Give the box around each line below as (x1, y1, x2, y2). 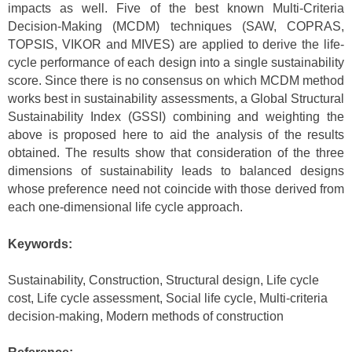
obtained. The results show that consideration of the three (8, 146, 344, 160)
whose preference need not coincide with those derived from (8, 182, 344, 196)
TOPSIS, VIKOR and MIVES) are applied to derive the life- (8, 38, 344, 52)
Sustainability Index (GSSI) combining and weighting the (8, 110, 344, 124)
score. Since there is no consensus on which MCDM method (8, 74, 344, 88)
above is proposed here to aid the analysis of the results (8, 128, 344, 142)
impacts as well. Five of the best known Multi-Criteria (8, 2, 344, 16)
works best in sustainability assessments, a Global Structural (8, 92, 344, 106)
